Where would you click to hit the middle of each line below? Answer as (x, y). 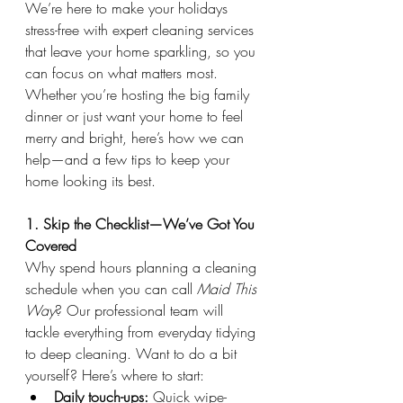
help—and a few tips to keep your (130, 160)
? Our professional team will (141, 311)
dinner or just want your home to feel (136, 116)
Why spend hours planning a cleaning (143, 268)
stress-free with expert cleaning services (142, 30)
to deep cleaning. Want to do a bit (133, 354)
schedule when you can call (111, 289)
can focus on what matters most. (124, 73)
